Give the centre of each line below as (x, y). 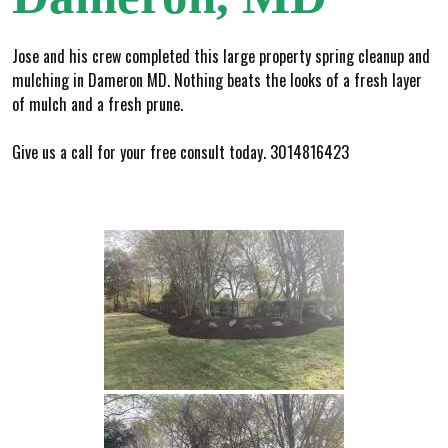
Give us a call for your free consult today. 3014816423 (180, 151)
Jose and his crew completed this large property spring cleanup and (221, 55)
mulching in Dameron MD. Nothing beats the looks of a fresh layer (217, 79)
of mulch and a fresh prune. (97, 103)
